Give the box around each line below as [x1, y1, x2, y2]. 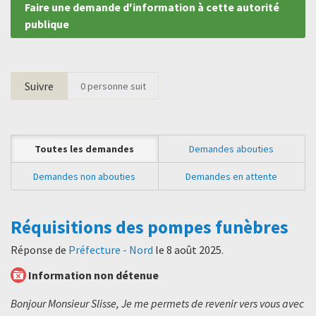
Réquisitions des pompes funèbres [11, 215, 288, 238]
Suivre [25, 78, 54, 93]
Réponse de [11, 243, 68, 257]
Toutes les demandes [35, 142, 135, 155]
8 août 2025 [166, 243, 221, 257]
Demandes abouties [189, 142, 274, 155]
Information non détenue [28, 268, 159, 283]
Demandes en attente [186, 169, 278, 183]
